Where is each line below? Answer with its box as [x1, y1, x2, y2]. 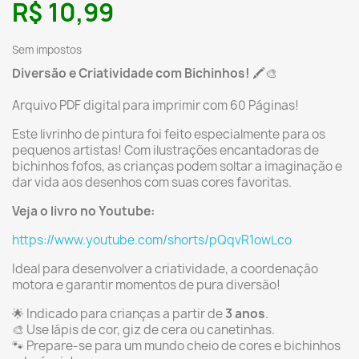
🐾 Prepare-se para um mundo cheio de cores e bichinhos [12, 337, 341, 354]
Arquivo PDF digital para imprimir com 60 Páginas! [12, 97, 299, 114]
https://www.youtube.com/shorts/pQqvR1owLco [12, 232, 292, 248]
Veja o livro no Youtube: [12, 203, 155, 220]
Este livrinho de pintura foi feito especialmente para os [12, 126, 325, 143]
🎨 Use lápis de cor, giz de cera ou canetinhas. [12, 321, 275, 338]
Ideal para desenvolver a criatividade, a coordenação [12, 260, 318, 277]
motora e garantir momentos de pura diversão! [12, 276, 280, 293]
